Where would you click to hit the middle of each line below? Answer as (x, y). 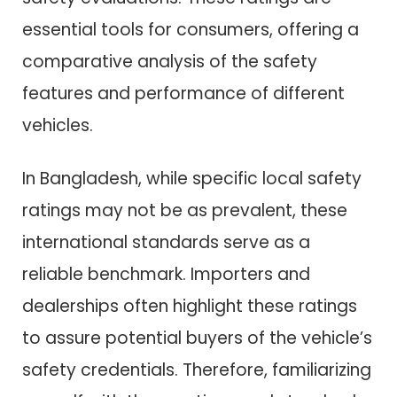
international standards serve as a (166, 243)
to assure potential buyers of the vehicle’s (197, 339)
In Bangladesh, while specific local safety (192, 179)
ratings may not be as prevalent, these (185, 211)
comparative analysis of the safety (170, 61)
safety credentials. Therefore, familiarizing (197, 370)
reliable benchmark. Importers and (166, 275)
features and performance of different (183, 93)
